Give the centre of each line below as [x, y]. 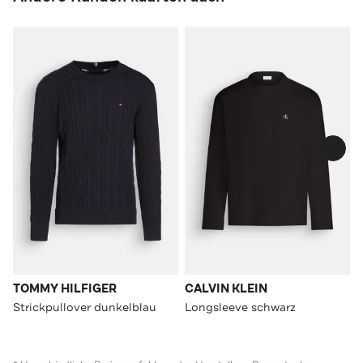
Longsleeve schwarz [240, 307]
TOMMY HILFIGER [65, 288]
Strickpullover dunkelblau [85, 307]
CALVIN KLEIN [226, 288]
